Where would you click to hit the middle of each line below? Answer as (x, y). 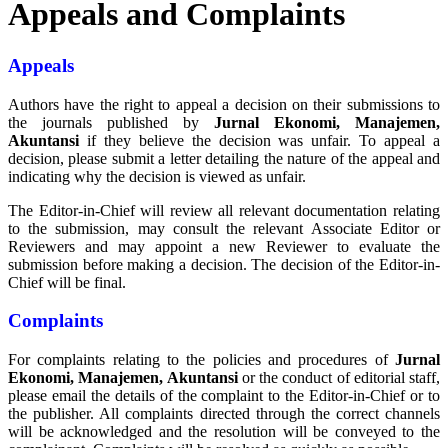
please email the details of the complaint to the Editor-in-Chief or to (224, 396)
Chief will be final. (67, 282)
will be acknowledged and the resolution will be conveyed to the (224, 432)
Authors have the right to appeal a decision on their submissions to (224, 104)
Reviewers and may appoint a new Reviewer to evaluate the (224, 246)
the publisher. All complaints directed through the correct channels (224, 414)
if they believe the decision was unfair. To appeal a (259, 140)
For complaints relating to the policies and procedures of (201, 360)
